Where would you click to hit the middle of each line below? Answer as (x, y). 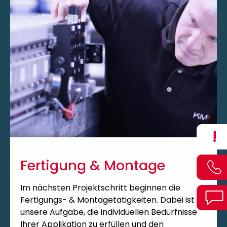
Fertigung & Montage (93, 165)
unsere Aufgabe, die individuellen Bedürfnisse (109, 212)
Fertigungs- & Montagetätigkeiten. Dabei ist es (113, 200)
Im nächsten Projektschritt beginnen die (100, 187)
